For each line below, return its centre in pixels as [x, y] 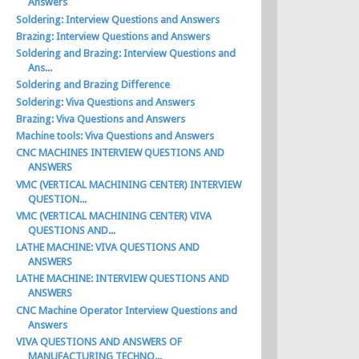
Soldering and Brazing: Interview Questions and [126, 53]
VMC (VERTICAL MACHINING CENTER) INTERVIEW [129, 184]
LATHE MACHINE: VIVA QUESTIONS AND [108, 247]
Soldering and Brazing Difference [93, 85]
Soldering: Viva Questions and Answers [106, 102]
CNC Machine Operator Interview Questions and [127, 310]
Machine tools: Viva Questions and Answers [115, 136]
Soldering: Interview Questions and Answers [118, 19]
